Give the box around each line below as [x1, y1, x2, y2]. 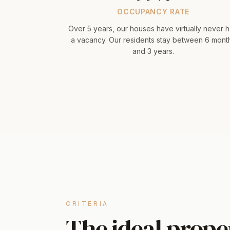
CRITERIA [66, 200, 109, 207]
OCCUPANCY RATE [117, 7, 190, 16]
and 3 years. [132, 47, 175, 55]
